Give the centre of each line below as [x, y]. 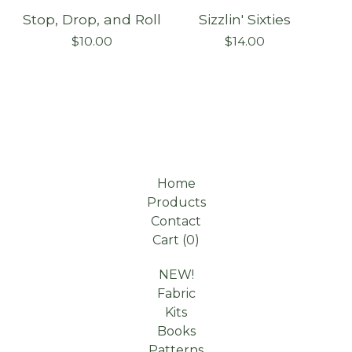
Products [176, 202]
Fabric [176, 293]
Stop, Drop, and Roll [92, 19]
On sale [130, 23]
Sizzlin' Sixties [244, 19]
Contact [176, 221]
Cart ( [169, 240]
